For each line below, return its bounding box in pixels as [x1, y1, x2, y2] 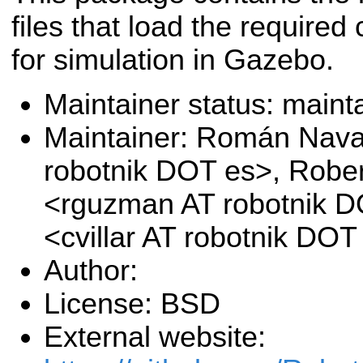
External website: [44, 321, 266, 354]
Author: [44, 254, 138, 288]
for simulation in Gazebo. [11, 43, 334, 76]
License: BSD [44, 288, 220, 321]
